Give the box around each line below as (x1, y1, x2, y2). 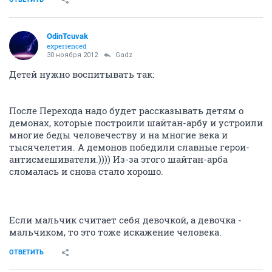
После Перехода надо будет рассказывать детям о (9, 104, 243, 117)
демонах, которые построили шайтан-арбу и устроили (9, 117, 263, 129)
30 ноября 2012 (47, 51, 98, 59)
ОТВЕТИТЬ (9, 248, 44, 257)
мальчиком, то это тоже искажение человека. (9, 226, 222, 239)
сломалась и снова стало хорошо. (9, 165, 163, 178)
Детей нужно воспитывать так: (9, 68, 154, 81)
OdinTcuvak (47, 32, 88, 41)
